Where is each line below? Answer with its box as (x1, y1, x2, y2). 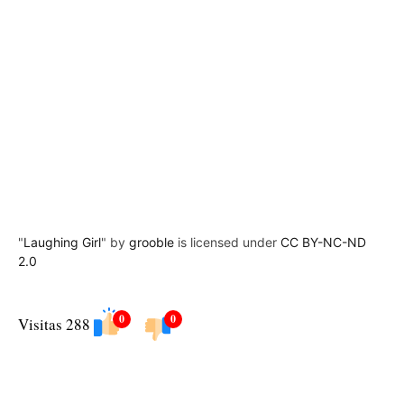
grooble (129, 234, 174, 250)
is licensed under (174, 234, 280, 250)
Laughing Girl (23, 234, 101, 250)
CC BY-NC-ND (280, 234, 366, 250)
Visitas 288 (18, 313, 90, 335)
